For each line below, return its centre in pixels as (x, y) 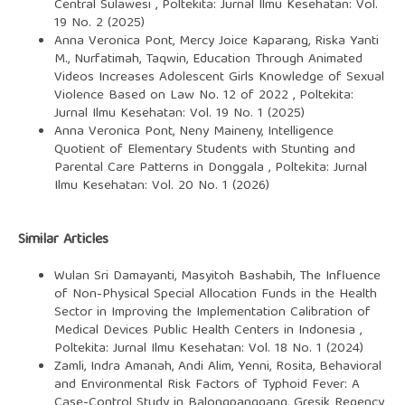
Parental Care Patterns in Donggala (161, 169)
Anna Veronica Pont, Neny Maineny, (160, 132)
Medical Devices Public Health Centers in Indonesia (207, 331)
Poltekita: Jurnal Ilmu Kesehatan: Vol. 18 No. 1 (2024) (208, 349)
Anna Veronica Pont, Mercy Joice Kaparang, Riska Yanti (216, 42)
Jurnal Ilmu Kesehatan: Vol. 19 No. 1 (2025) (179, 114)
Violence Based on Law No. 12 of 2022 (173, 96)
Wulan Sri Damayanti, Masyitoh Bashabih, (176, 277)
